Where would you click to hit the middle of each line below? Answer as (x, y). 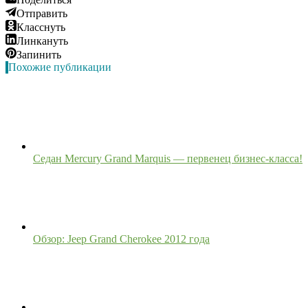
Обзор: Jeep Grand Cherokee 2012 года (121, 239)
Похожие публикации (60, 67)
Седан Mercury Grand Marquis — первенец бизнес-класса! (168, 158)
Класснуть (41, 27)
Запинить (39, 54)
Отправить (42, 13)
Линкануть (42, 41)
